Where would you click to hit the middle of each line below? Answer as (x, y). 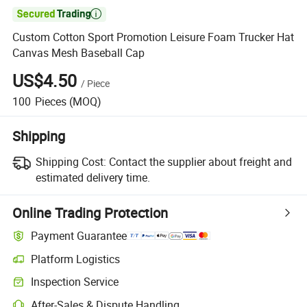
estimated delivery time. (93, 177)
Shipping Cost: (71, 161)
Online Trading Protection (90, 212)
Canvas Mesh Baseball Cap (79, 53)
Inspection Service (75, 282)
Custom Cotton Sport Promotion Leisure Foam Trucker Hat (153, 37)
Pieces (50, 101)
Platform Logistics (76, 259)
